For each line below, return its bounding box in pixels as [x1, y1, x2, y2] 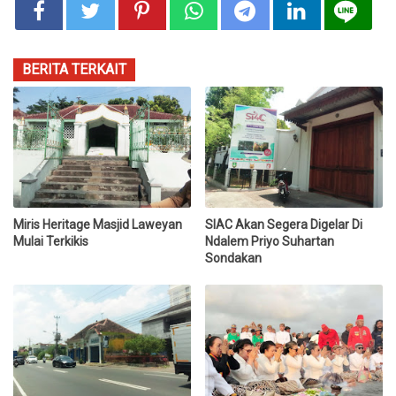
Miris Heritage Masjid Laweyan [13, 217, 182, 232]
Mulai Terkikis [13, 233, 88, 248]
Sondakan [205, 250, 263, 265]
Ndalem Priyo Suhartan [205, 233, 335, 248]
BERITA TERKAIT [22, 61, 126, 79]
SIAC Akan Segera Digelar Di [205, 217, 363, 232]
